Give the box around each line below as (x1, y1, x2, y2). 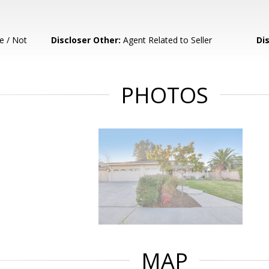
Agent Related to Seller (121, 34, 213, 46)
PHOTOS (121, 80, 208, 110)
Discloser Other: (51, 34, 121, 46)
